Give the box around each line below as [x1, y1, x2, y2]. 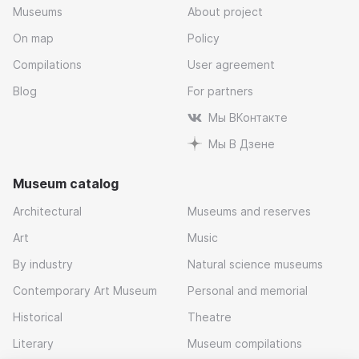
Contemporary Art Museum [13, 284, 157, 298]
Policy [188, 31, 220, 46]
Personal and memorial [188, 284, 308, 298]
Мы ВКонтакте [208, 111, 288, 125]
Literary [13, 337, 54, 351]
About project [188, 5, 263, 19]
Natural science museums [188, 257, 323, 272]
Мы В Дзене [208, 137, 275, 151]
